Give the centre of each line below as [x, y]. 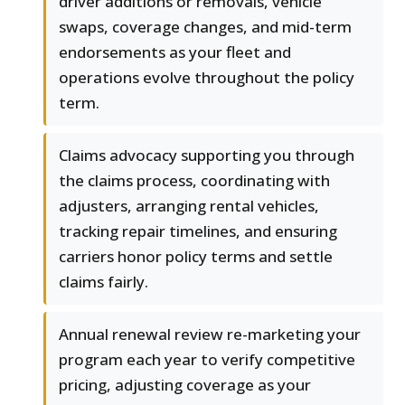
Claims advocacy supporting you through [207, 155]
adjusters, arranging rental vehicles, [189, 206]
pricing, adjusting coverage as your [185, 385]
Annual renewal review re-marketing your [210, 334]
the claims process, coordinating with [194, 181]
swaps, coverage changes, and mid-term [205, 27]
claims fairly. [104, 282]
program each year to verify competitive [207, 360]
